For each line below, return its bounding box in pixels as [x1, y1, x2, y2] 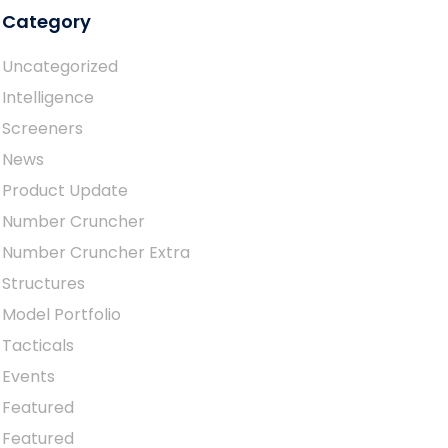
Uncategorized [2, 55, 118, 78]
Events [2, 365, 55, 388]
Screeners [2, 117, 83, 140]
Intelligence [2, 86, 94, 109]
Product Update [2, 179, 128, 202]
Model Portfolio [2, 303, 121, 326]
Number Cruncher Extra [2, 241, 190, 264]
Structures [2, 272, 85, 295]
